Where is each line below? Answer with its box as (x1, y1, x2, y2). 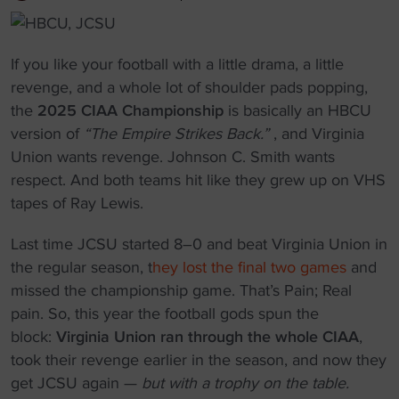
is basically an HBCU (224, 101, 371, 120)
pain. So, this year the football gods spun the (11, 304, 319, 323)
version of (11, 124, 84, 143)
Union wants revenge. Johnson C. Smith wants (11, 147, 335, 167)
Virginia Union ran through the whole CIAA (56, 327, 359, 346)
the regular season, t (11, 257, 152, 277)
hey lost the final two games (152, 257, 351, 277)
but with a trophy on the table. (142, 373, 349, 393)
